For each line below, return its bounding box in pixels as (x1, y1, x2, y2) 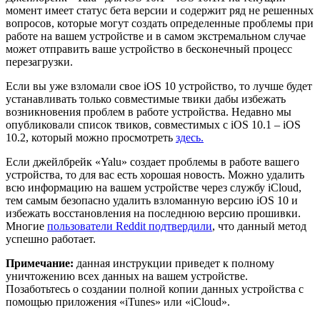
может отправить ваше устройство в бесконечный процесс (6, 43, 292, 56)
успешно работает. (6, 233, 96, 246)
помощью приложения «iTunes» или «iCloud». (6, 296, 230, 309)
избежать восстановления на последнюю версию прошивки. (6, 207, 301, 220)
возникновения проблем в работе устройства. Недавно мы (6, 106, 291, 119)
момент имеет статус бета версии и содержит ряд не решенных (6, 4, 314, 17)
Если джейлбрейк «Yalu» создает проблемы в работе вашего (6, 156, 299, 169)
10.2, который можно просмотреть (6, 131, 176, 144)
